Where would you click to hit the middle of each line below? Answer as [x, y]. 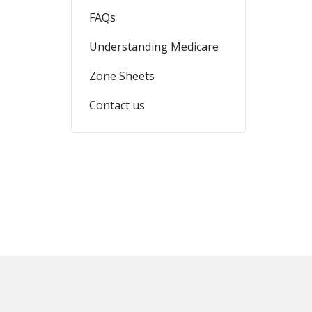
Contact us [117, 105]
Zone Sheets [122, 76]
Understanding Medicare [154, 46]
